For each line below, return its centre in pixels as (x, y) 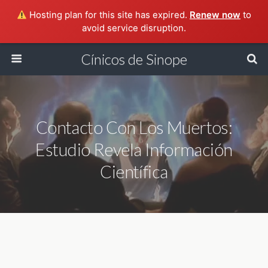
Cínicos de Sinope (134, 59)
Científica (134, 172)
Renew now (215, 15)
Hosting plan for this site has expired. (109, 15)
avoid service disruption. (134, 28)
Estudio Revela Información (134, 150)
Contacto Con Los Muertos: (134, 127)
